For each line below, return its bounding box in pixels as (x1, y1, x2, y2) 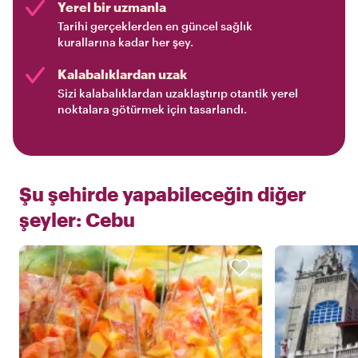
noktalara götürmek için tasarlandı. (58, 102, 247, 116)
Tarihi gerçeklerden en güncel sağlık (58, 19, 253, 33)
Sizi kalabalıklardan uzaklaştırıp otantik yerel (58, 86, 298, 100)
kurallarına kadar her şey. (58, 35, 193, 49)
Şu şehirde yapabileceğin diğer (19, 182, 306, 205)
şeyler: (19, 208, 82, 231)
